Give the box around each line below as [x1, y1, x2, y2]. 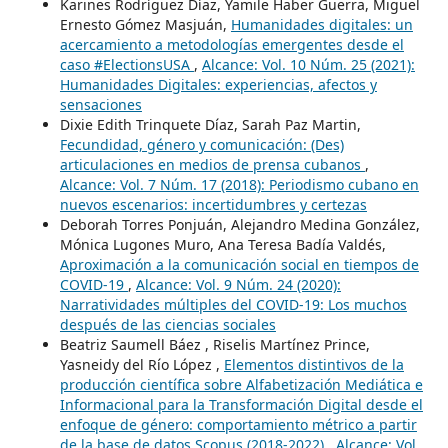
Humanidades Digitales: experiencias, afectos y [59, 74, 377, 94]
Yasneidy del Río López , [59, 354, 224, 374]
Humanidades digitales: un [230, 14, 413, 34]
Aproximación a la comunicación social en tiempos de [59, 254, 419, 274]
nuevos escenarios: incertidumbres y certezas [59, 194, 367, 214]
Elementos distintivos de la [223, 354, 404, 374]
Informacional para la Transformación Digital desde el [59, 394, 423, 414]
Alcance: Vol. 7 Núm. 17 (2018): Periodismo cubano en [59, 174, 419, 194]
